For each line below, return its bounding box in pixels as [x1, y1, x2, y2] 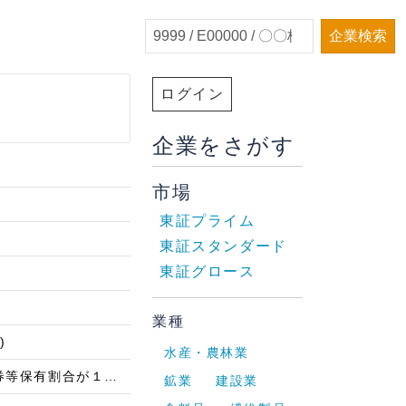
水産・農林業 [164, 344, 249, 360]
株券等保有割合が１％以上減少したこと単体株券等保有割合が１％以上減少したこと [104, 368, 118, 383]
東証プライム [159, 212, 256, 228]
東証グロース [159, 263, 256, 279]
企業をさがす [152, 132, 295, 158]
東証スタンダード [159, 237, 287, 254]
